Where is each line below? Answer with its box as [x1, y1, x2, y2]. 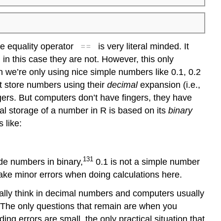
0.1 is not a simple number [93, 156, 200, 167]
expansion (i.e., [138, 79, 200, 90]
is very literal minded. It [95, 41, 189, 51]
